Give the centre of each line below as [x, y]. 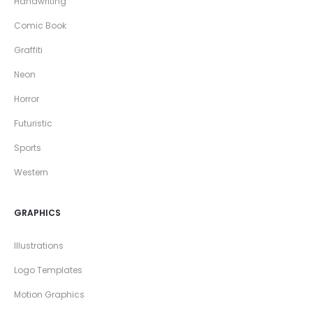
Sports [28, 148]
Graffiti [28, 50]
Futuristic [33, 123]
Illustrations [39, 246]
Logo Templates [48, 270]
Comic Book [40, 26]
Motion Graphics [49, 294]
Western [31, 172]
